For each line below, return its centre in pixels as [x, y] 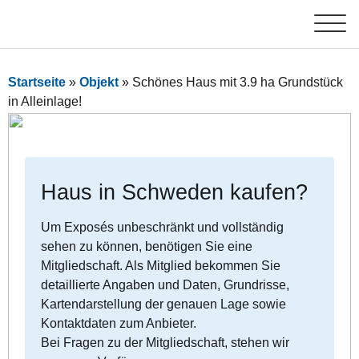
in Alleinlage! [45, 101]
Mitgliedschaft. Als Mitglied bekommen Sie [161, 266]
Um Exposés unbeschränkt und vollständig [163, 228]
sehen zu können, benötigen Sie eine [147, 247]
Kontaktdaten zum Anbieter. [119, 324]
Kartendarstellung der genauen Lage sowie [164, 305]
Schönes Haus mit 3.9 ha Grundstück [238, 82]
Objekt [99, 82]
